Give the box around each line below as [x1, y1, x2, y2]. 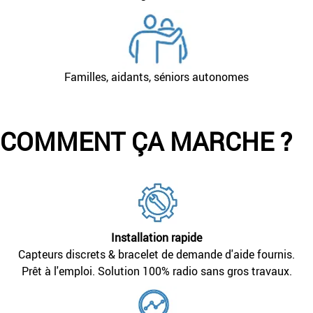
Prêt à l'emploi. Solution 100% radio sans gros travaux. [21, 263, 292, 279]
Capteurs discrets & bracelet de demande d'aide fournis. [18, 246, 295, 262]
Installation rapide [111, 229, 202, 245]
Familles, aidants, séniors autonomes [64, 68, 249, 85]
